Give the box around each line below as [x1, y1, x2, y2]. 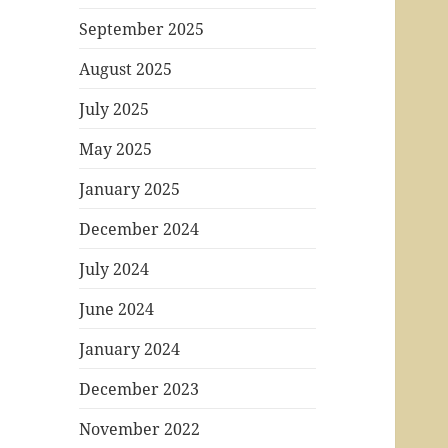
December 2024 [79, 217, 200, 240]
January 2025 [79, 177, 181, 200]
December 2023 [79, 377, 200, 400]
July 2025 [79, 97, 150, 120]
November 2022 [79, 417, 201, 440]
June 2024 [79, 297, 155, 320]
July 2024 [79, 257, 150, 280]
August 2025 [79, 57, 173, 80]
